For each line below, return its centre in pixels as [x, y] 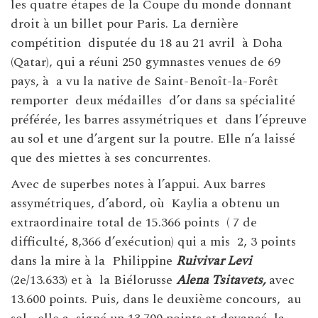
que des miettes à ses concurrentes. [111, 158]
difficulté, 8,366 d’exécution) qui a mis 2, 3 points [153, 242]
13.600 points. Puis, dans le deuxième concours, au [156, 300]
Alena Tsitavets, [221, 280]
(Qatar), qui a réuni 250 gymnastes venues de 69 [146, 62]
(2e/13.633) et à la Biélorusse [93, 280]
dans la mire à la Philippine [93, 261]
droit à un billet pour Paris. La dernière [125, 24]
